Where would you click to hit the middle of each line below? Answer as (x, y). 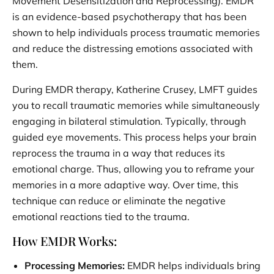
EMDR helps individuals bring (193, 265)
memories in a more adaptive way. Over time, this (125, 184)
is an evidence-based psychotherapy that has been (129, 16)
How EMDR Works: (65, 240)
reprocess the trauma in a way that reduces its (119, 153)
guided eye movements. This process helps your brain (134, 137)
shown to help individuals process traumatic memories (136, 32)
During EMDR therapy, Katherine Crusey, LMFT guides (135, 89)
